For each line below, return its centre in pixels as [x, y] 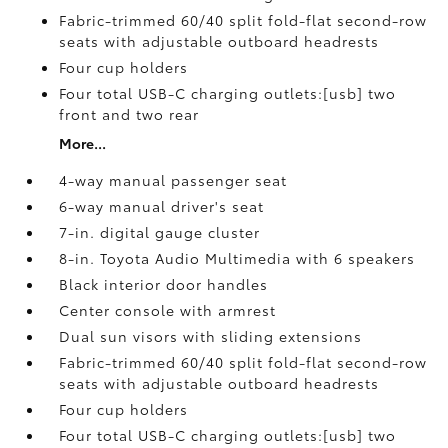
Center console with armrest [168, 310]
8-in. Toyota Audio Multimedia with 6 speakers [237, 258]
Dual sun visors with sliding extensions [211, 336]
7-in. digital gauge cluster [160, 232]
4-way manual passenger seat [173, 180]
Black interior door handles [164, 284]
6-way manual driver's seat [162, 206]
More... [83, 143]
